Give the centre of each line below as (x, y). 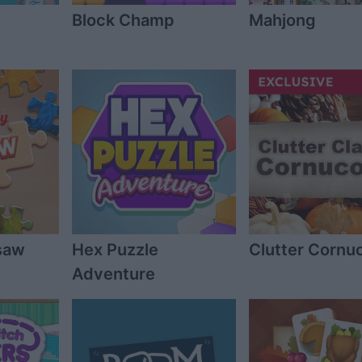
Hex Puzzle (115, 249)
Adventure (113, 274)
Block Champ (123, 21)
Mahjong (282, 21)
